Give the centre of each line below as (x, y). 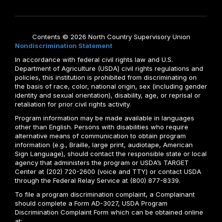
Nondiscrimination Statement (64, 45)
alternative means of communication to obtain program (100, 136)
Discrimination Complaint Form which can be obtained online (109, 212)
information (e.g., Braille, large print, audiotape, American (104, 144)
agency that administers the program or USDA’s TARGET (102, 162)
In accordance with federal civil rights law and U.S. (94, 59)
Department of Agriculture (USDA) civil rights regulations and (109, 68)
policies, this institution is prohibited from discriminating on (106, 77)
